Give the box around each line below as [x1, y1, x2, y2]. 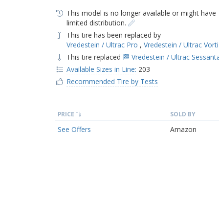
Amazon [170, 125, 197, 134]
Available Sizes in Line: [66, 65, 136, 74]
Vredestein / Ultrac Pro [66, 40, 140, 49]
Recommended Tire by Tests [66, 77, 158, 86]
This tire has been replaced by [66, 30, 161, 40]
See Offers [58, 125, 91, 134]
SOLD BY [170, 110, 196, 118]
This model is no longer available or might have [66, 8, 216, 18]
